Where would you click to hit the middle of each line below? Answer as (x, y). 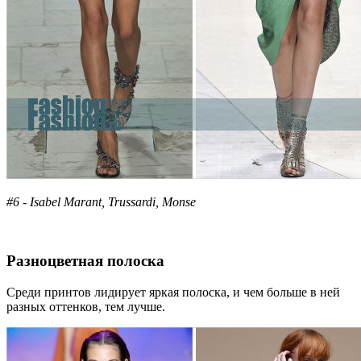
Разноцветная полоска (87, 260)
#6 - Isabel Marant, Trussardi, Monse (101, 202)
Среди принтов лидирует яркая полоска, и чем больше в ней (173, 292)
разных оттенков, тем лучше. (86, 306)
